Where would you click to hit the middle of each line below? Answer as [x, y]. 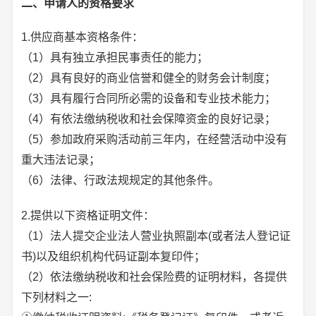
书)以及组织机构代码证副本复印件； [114, 256]
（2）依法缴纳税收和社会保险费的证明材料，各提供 [154, 276]
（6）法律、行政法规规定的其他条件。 [121, 180]
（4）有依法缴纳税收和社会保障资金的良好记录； [149, 119]
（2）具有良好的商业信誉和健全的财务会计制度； [149, 78]
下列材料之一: [57, 297]
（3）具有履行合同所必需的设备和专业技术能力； [149, 98]
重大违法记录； [61, 159]
